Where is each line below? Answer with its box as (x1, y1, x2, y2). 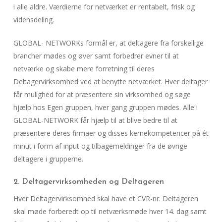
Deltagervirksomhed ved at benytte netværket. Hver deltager (13, 77, 208, 86)
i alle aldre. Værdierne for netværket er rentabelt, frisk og (13, 2, 195, 11)
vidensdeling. (13, 15, 54, 24)
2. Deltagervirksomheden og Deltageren (13, 178, 164, 186)
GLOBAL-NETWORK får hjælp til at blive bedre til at (13, 115, 177, 125)
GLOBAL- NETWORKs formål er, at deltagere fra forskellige (13, 38, 204, 48)
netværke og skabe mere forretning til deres (13, 64, 155, 73)
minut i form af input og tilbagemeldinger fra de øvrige (13, 141, 187, 151)
